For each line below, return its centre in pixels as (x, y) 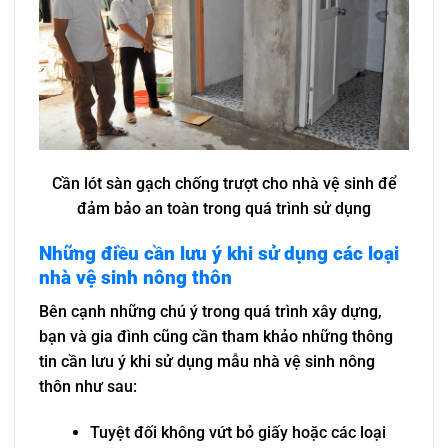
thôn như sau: (88, 387)
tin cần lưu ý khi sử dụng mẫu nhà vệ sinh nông (207, 362)
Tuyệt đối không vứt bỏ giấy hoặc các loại (237, 433)
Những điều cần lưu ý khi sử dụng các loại (219, 253)
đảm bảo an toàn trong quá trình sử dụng (224, 208)
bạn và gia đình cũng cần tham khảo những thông (216, 337)
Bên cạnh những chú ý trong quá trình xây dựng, (210, 312)
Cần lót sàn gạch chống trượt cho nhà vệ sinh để (224, 183)
